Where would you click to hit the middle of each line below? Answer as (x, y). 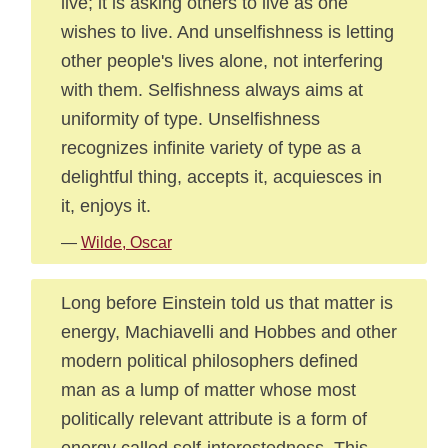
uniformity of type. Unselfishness (190, 118)
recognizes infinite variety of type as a (210, 147)
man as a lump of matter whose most (208, 389)
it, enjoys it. (105, 205)
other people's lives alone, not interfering (221, 60)
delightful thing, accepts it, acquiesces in (221, 176)
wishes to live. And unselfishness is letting (227, 31)
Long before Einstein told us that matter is (226, 302)
